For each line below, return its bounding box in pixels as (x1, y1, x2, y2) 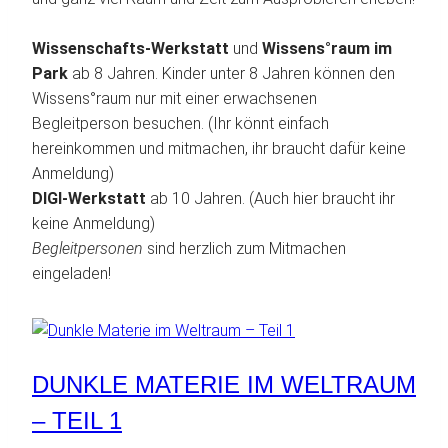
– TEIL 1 (32, 407, 122, 435)
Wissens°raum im (262, 39, 392, 59)
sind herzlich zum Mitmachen (147, 239, 346, 259)
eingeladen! (32, 264, 111, 284)
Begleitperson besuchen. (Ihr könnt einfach (32, 114, 329, 134)
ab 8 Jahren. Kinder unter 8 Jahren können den (68, 64, 395, 84)
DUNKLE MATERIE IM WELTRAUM (32, 371, 416, 399)
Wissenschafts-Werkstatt (32, 39, 229, 59)
